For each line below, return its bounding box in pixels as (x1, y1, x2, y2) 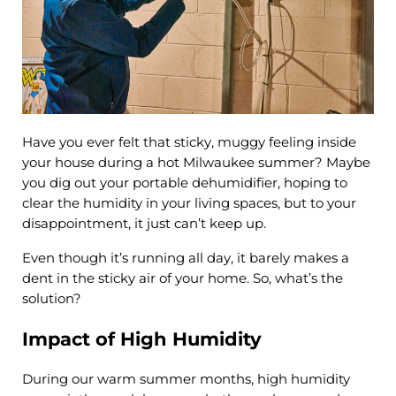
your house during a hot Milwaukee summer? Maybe (21, 155, 370, 171)
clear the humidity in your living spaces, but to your (21, 195, 356, 212)
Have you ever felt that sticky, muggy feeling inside (21, 134, 356, 151)
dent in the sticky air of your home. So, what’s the (21, 270, 343, 287)
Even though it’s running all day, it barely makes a (21, 250, 349, 267)
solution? (21, 291, 81, 308)
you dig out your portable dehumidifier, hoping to (21, 175, 347, 192)
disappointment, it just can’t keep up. (21, 216, 266, 232)
